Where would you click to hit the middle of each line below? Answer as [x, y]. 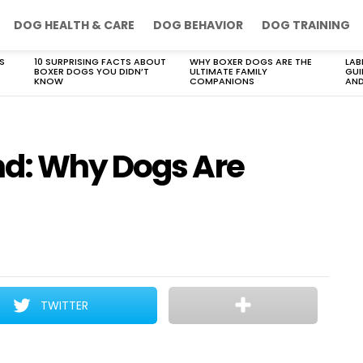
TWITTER [65, 305]
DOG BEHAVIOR [198, 25]
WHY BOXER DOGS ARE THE [251, 62]
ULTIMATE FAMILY [228, 71]
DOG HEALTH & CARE [74, 25]
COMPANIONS [222, 81]
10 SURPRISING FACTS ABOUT [100, 62]
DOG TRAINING [306, 25]
